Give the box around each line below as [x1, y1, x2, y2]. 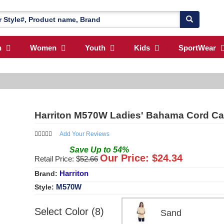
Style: [34, 182, 56, 191]
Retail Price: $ [34, 154, 80, 163]
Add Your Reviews [59, 130, 109, 137]
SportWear [178, 43, 216, 52]
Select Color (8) [34, 205, 104, 217]
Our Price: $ [100, 152, 157, 163]
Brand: [34, 169, 59, 177]
